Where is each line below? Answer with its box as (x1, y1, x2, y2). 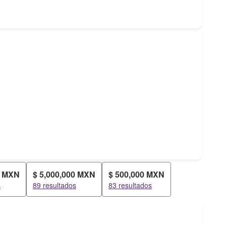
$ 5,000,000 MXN (33, 168, 95, 180)
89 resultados (33, 180, 76, 190)
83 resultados (108, 180, 152, 190)
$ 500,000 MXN (108, 168, 164, 180)
